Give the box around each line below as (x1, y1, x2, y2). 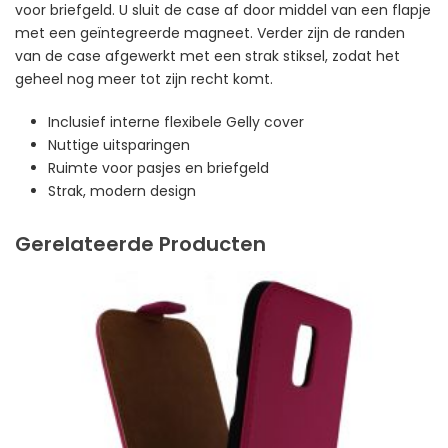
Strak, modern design (47, 180, 196, 201)
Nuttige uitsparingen (47, 134, 190, 155)
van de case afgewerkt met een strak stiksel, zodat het (15, 45, 400, 66)
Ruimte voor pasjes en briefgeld (47, 157, 269, 178)
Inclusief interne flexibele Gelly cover (47, 111, 304, 132)
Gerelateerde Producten (15, 229, 266, 258)
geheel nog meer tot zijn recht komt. (15, 68, 273, 89)
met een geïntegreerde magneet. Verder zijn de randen (15, 22, 405, 43)
